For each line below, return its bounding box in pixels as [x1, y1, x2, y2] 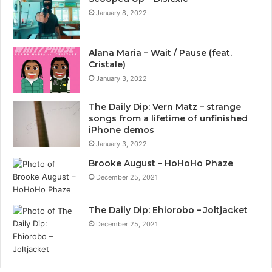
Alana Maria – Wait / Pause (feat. [89, 47, 232, 58]
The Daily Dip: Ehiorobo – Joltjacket [89, 204, 248, 216]
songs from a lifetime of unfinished [89, 112, 248, 124]
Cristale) [89, 58, 126, 70]
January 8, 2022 [96, 8, 147, 17]
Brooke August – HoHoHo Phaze [89, 157, 233, 169]
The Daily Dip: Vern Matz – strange [89, 101, 241, 112]
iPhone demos [89, 124, 154, 135]
